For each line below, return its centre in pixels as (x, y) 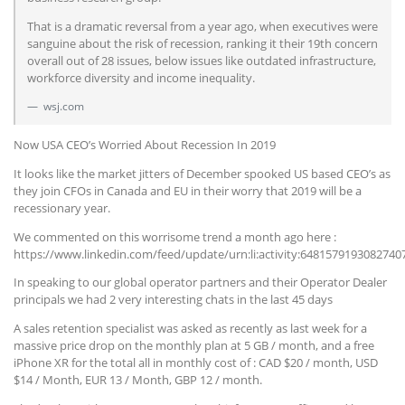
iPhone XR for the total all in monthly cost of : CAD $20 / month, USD (196, 363)
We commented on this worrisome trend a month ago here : (175, 236)
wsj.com (62, 106)
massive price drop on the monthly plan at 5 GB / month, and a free (194, 346)
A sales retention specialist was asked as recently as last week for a (190, 329)
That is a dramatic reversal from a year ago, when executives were (202, 26)
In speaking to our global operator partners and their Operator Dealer (200, 283)
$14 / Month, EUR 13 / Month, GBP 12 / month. (138, 380)
